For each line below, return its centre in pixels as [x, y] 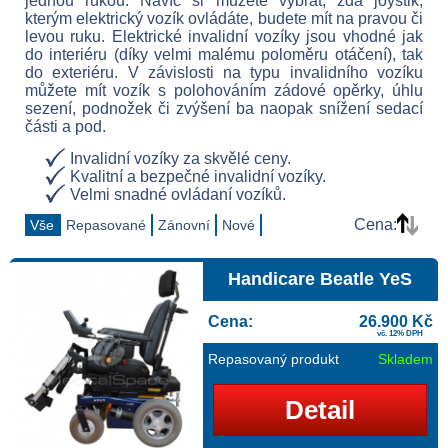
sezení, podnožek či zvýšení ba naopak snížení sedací [224, 108]
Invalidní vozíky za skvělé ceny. [180, 158]
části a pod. [65, 126]
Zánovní [184, 225]
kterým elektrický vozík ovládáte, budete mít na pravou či [224, 18]
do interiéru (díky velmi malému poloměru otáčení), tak [224, 54]
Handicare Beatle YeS [320, 279]
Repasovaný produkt [273, 359]
